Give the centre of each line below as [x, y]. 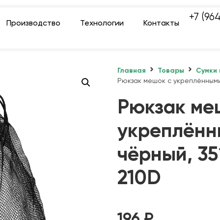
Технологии [102, 24]
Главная [132, 70]
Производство [33, 24]
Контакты [161, 24]
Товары [171, 70]
